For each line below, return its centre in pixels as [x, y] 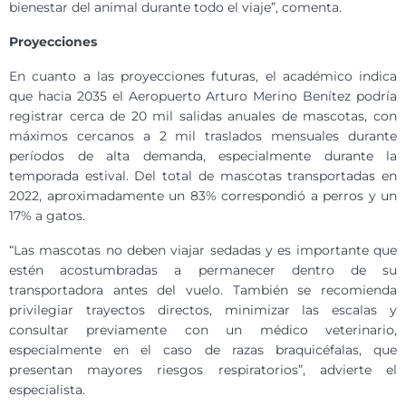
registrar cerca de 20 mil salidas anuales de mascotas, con [203, 116]
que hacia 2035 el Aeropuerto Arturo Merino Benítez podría [203, 97]
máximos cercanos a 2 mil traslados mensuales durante [203, 136]
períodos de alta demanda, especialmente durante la [203, 156]
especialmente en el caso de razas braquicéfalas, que [203, 350]
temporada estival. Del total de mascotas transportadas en [203, 176]
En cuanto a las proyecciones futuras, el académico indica [203, 77]
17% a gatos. [47, 216]
